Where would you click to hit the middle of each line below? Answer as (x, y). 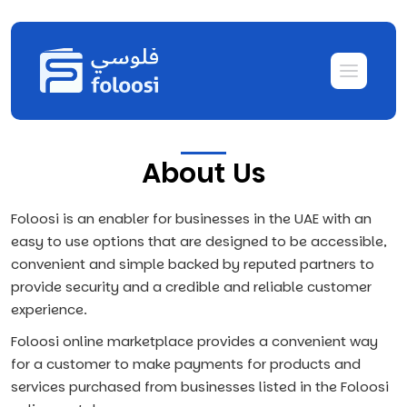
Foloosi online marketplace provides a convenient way (194, 341)
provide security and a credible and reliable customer (191, 287)
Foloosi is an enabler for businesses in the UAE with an (191, 218)
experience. (49, 309)
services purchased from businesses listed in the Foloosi (200, 387)
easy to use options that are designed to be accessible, (199, 241)
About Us (203, 174)
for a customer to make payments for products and (186, 364)
